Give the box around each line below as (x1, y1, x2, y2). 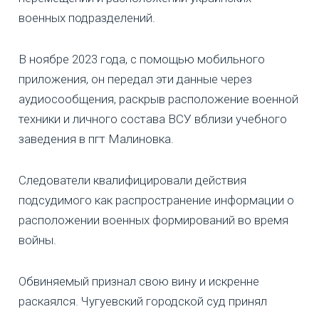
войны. (19, 232, 56, 247)
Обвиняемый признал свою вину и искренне (19, 273, 259, 288)
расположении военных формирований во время (19, 212, 288, 227)
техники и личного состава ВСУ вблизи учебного (19, 111, 287, 126)
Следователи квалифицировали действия (19, 172, 246, 187)
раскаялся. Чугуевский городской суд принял (19, 293, 267, 308)
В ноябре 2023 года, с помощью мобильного (19, 51, 265, 66)
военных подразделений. (19, 10, 155, 25)
